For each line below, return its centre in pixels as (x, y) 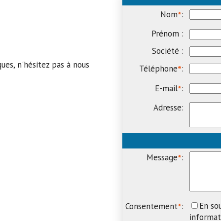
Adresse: (168, 108)
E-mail (166, 89)
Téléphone (158, 69)
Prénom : (167, 34)
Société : (167, 51)
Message (162, 158)
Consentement (151, 206)
